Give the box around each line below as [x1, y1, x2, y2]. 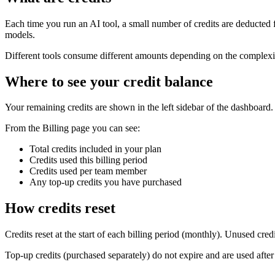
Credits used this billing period [29, 155, 147, 166]
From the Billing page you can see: [5, 123, 140, 134]
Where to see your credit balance [5, 73, 213, 90]
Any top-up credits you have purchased [29, 177, 182, 188]
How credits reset [5, 200, 115, 217]
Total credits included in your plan [29, 144, 161, 155]
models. [5, 29, 35, 40]
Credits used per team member [29, 166, 147, 177]
